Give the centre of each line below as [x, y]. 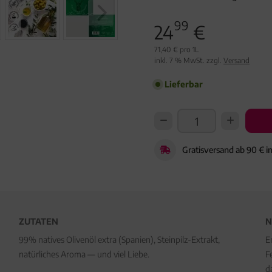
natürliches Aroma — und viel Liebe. [84, 254]
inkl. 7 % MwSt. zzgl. [189, 60]
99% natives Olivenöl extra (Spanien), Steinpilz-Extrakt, [119, 240]
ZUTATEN [38, 221]
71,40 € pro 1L [176, 49]
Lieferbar [184, 84]
